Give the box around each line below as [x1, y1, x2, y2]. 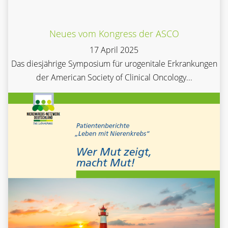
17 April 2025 [90, 44, 138, 55]
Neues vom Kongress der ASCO [49, 27, 179, 40]
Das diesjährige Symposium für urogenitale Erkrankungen [11, 58, 217, 69]
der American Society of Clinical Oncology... [36, 71, 192, 83]
